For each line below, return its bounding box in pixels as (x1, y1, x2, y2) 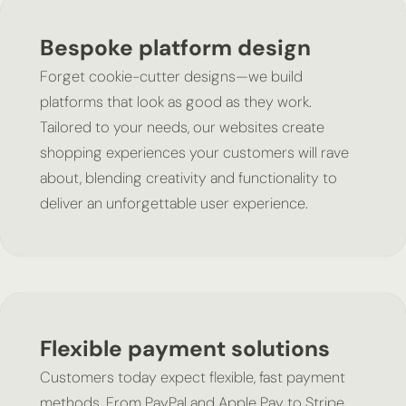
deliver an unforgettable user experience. (39, 193, 308, 213)
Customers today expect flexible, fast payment (39, 367, 345, 387)
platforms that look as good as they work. (39, 92, 312, 111)
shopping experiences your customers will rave (39, 142, 349, 162)
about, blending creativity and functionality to (39, 168, 337, 188)
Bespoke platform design (39, 33, 311, 63)
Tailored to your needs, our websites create (39, 117, 324, 137)
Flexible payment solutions (39, 333, 330, 363)
